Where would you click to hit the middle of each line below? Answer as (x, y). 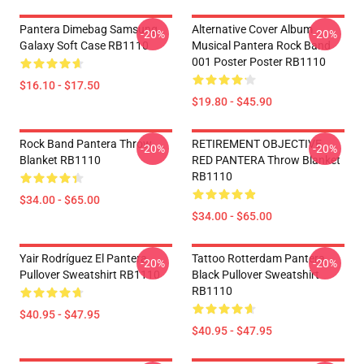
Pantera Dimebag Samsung (89, 29)
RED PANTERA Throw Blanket (266, 160)
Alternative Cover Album (252, 29)
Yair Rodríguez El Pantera (83, 258)
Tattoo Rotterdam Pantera (258, 258)
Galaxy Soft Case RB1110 (84, 45)
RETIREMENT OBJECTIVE (257, 144)
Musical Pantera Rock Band (261, 45)
